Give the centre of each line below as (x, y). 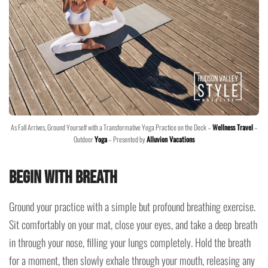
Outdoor (84, 139)
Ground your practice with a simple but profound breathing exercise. (132, 206)
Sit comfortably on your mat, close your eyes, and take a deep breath (133, 224)
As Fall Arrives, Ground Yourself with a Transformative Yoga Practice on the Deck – (111, 127)
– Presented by (127, 139)
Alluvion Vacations (170, 139)
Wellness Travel (232, 127)
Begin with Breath (63, 177)
